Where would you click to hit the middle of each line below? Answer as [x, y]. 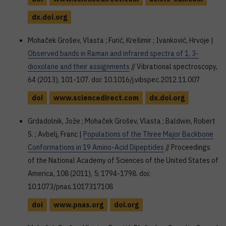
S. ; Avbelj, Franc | [55, 134]
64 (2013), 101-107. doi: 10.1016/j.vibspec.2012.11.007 [114, 80]
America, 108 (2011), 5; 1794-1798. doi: [89, 174]
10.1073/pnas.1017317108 [70, 187]
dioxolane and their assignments [79, 67]
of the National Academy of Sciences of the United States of [123, 160]
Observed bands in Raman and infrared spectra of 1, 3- [113, 53]
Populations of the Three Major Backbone [148, 134]
